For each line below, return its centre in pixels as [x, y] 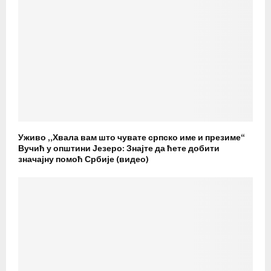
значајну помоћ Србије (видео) [83, 159]
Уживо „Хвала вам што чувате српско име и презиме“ [131, 137]
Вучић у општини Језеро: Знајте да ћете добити [119, 148]
